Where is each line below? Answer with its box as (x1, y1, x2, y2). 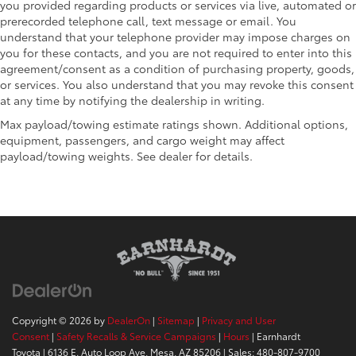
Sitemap (157, 313, 195, 327)
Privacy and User (202, 313, 276, 327)
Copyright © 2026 (12, 313, 94, 327)
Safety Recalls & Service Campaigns (56, 329, 216, 343)
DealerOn (107, 313, 150, 327)
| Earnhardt (250, 329, 300, 343)
